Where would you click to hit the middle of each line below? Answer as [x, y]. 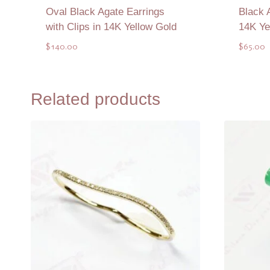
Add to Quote [115, 78]
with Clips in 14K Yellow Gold [111, 27]
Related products [96, 99]
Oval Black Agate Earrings [105, 12]
